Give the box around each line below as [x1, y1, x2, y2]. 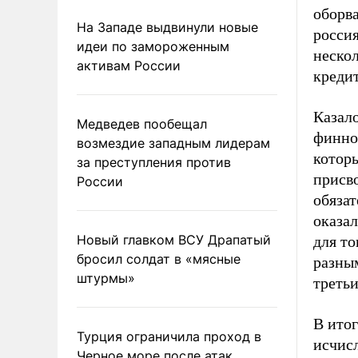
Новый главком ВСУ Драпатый [77, 231, 271, 248]
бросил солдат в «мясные [77, 250, 241, 267]
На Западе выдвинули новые [77, 18, 258, 35]
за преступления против [77, 153, 231, 170]
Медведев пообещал [77, 115, 207, 132]
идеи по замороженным [77, 38, 229, 54]
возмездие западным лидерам [77, 134, 270, 151]
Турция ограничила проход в [77, 328, 261, 344]
